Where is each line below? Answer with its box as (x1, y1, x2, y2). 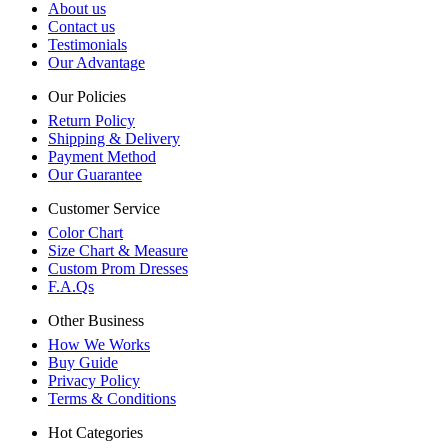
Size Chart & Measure (48, 242, 188, 260)
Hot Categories (48, 424, 143, 442)
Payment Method (48, 148, 156, 166)
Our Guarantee (48, 166, 142, 184)
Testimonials (48, 36, 127, 54)
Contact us (48, 18, 115, 36)
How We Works (48, 336, 150, 354)
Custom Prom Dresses (48, 260, 188, 278)
